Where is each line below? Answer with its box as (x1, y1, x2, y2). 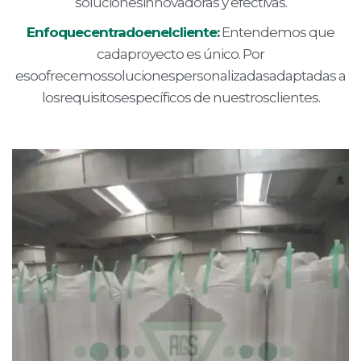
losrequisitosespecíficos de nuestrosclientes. (41, 89, 320, 106)
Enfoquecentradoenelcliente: (27, 24, 219, 40)
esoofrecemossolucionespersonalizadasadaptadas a (15, 68, 346, 84)
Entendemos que (219, 24, 334, 40)
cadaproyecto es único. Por (97, 46, 264, 62)
